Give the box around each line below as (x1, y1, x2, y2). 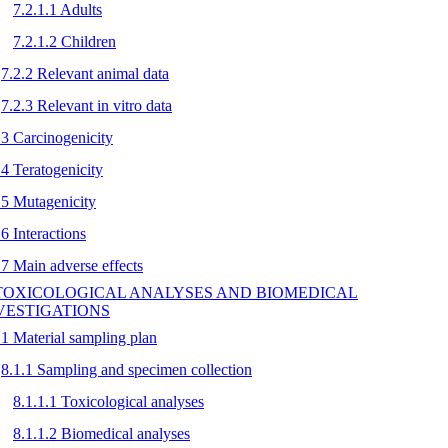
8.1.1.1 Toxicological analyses (13, 392, 204, 410)
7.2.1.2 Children (13, 32, 116, 50)
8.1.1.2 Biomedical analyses (13, 424, 190, 442)
